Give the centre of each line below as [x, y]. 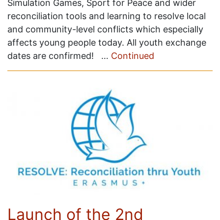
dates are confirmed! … [59, 56]
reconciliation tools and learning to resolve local [107, 16]
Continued [133, 56]
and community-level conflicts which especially [105, 29]
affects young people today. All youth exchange [107, 43]
